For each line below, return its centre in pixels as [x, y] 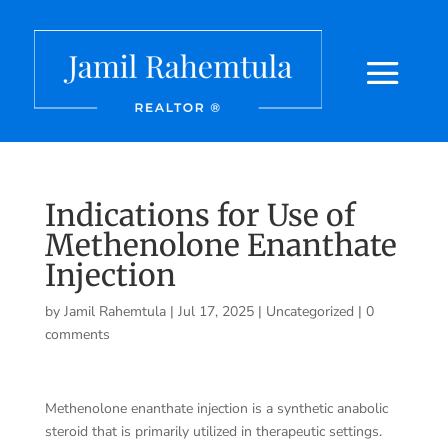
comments [77, 334]
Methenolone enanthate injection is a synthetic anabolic [216, 408]
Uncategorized [309, 311]
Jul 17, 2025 [215, 311]
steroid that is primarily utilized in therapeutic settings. [213, 431]
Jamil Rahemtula [114, 311]
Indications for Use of [199, 214]
